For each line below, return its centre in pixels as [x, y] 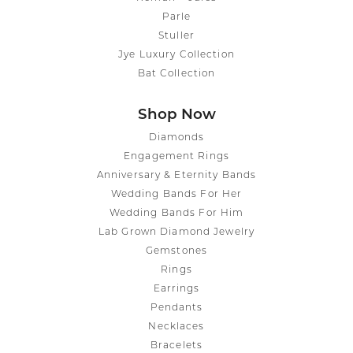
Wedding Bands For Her [176, 194]
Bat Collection [176, 74]
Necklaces [176, 327]
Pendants [176, 308]
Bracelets [176, 346]
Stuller [176, 36]
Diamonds [176, 137]
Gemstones [176, 251]
